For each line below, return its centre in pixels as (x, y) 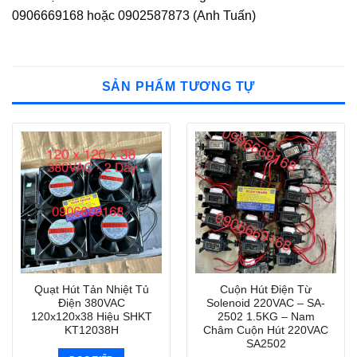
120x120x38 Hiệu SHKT (91, 316)
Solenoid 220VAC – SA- (266, 303)
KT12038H (91, 330)
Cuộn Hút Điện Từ (266, 289)
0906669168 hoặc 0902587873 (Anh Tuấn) (134, 16)
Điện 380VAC (91, 303)
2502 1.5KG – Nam (266, 316)
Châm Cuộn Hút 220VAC (266, 330)
